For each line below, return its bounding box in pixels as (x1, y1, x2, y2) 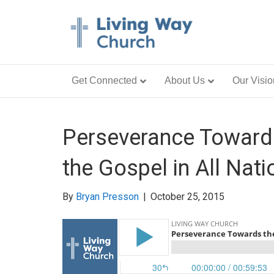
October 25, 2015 (150, 190, 224, 202)
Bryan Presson (76, 190, 139, 202)
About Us (165, 75, 205, 86)
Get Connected (72, 75, 137, 86)
